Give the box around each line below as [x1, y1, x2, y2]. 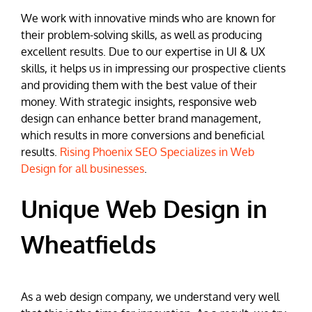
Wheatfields [21, 229, 156, 260]
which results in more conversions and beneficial [21, 128, 264, 143]
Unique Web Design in [21, 194, 267, 224]
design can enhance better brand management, [21, 111, 261, 126]
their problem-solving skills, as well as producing [21, 28, 262, 42]
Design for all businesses [21, 162, 144, 176]
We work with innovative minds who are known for [21, 11, 276, 26]
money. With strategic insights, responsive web [21, 95, 257, 109]
